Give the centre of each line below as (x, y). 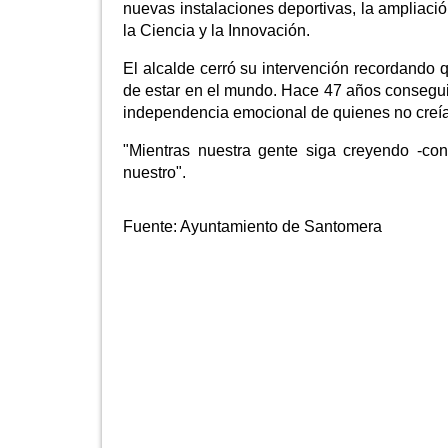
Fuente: (151, 227)
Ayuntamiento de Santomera (281, 227)
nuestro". (154, 173)
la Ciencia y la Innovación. (216, 31)
